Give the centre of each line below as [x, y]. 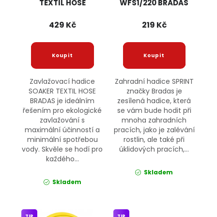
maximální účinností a [62, 130]
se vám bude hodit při [154, 111]
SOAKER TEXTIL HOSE [62, 91]
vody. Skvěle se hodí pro [62, 149]
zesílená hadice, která [154, 101]
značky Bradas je [154, 91]
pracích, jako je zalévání [154, 130]
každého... [62, 159]
